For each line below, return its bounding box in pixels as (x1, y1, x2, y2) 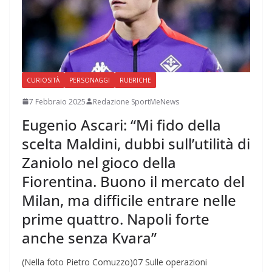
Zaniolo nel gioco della (22, 152, 176, 172)
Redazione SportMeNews (93, 96, 179, 107)
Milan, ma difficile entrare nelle (22, 189, 236, 210)
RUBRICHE (120, 75, 151, 84)
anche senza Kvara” (22, 227, 160, 248)
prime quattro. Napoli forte (22, 208, 209, 229)
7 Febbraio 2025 (29, 96, 86, 107)
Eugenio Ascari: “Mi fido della (22, 114, 221, 135)
